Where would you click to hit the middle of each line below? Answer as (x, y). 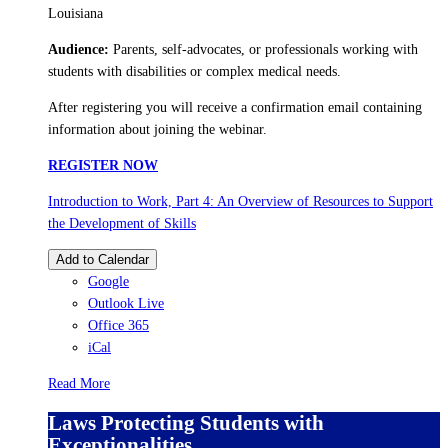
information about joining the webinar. (157, 129)
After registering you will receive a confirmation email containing (235, 107)
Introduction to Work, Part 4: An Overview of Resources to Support (240, 201)
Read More (79, 383)
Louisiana (75, 13)
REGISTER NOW (103, 165)
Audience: (80, 49)
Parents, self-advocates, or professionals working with (265, 49)
